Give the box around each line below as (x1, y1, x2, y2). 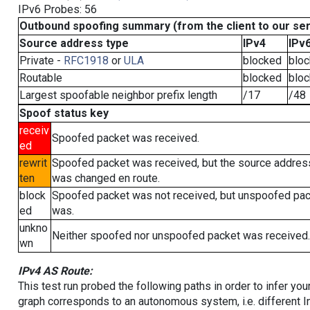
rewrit (19, 156, 47, 170)
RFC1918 (63, 54, 109, 67)
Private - (19, 54, 64, 67)
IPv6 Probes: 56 (17, 3, 97, 16)
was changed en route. (51, 172, 160, 185)
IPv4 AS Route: (17, 264, 93, 277)
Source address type (19, 37, 129, 50)
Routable (19, 71, 62, 84)
